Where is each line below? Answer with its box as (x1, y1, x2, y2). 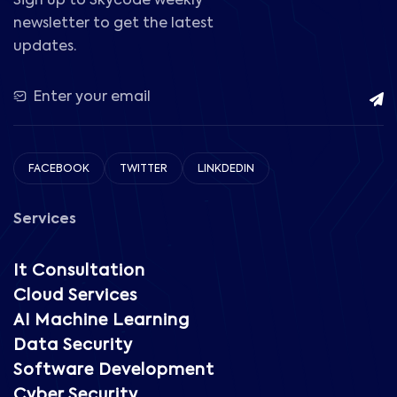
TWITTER (120, 164, 167, 175)
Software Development (13, 362, 214, 379)
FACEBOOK (28, 164, 90, 175)
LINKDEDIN (198, 164, 254, 175)
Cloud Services (13, 288, 137, 305)
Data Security (13, 338, 133, 354)
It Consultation (13, 263, 145, 280)
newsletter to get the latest (13, 17, 214, 32)
